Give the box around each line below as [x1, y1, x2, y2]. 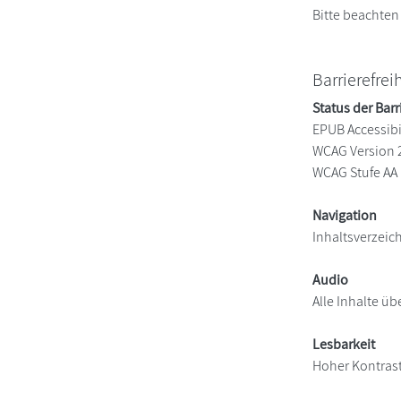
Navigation [312, 205, 378, 225]
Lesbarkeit [312, 334, 376, 354]
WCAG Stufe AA [312, 162, 398, 182]
